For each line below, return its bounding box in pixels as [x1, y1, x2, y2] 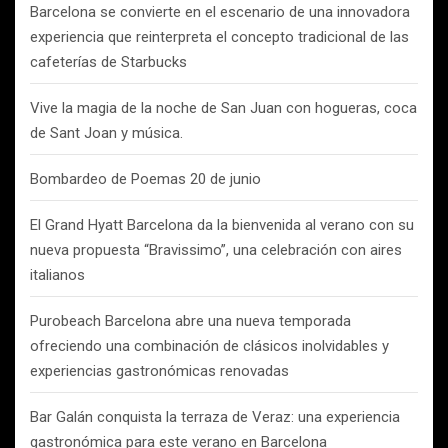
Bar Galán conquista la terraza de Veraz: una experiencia [30, 408, 400, 426]
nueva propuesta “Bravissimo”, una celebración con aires [30, 241, 402, 259]
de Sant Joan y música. [30, 124, 183, 142]
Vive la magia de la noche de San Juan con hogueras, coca [30, 99, 417, 117]
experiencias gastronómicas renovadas [30, 362, 289, 380]
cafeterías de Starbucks [30, 53, 187, 71]
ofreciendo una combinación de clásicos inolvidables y [30, 337, 389, 355]
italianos [30, 266, 85, 284]
